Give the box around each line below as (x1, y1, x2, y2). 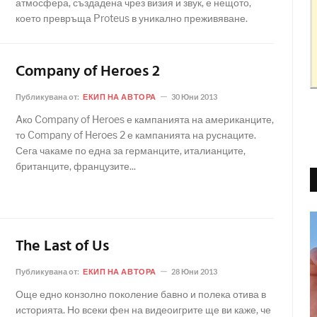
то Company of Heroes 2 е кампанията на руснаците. (16, 129, 256, 141)
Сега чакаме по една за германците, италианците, (16, 144, 246, 156)
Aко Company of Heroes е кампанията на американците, (16, 113, 274, 125)
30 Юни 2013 (171, 92, 217, 101)
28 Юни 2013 (171, 267, 217, 276)
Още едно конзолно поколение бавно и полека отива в (16, 288, 266, 300)
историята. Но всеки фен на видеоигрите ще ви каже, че (16, 304, 271, 316)
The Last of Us (16, 234, 109, 259)
